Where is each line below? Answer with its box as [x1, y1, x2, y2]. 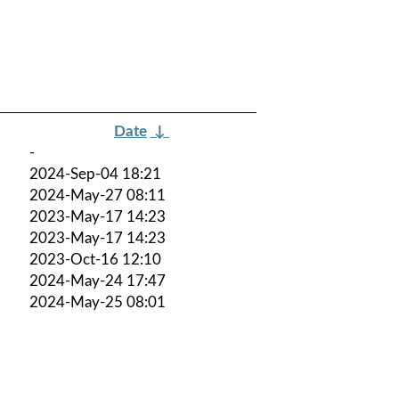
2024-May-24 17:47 [29, 273, 166, 289]
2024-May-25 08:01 [29, 294, 166, 310]
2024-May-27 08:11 [29, 187, 166, 203]
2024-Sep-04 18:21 [29, 166, 161, 182]
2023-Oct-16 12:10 [29, 251, 161, 267]
